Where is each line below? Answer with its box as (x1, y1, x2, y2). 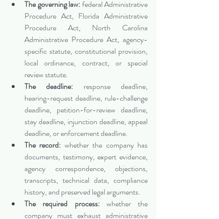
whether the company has (61, 139, 148, 151)
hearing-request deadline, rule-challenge (24, 92, 148, 104)
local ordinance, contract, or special (24, 57, 148, 69)
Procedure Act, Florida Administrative (24, 10, 148, 22)
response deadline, (73, 81, 148, 92)
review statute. (24, 69, 68, 81)
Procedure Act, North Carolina (24, 22, 148, 34)
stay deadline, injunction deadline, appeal (24, 116, 148, 128)
